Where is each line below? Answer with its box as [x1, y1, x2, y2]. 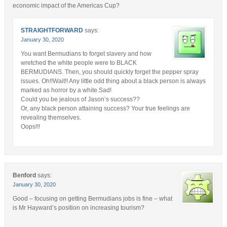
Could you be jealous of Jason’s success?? [20, 95, 140, 103]
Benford [12, 171, 36, 179]
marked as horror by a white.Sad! [20, 86, 111, 94]
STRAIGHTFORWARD [20, 26, 83, 34]
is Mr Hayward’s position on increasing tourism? [12, 204, 144, 211]
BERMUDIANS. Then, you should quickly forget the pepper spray [20, 68, 199, 75]
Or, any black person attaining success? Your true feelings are [20, 104, 190, 112]
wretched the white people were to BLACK [20, 59, 137, 66]
